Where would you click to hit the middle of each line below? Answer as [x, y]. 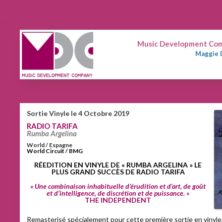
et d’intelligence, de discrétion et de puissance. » [118, 193]
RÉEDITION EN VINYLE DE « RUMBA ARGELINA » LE [118, 165]
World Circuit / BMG [55, 151]
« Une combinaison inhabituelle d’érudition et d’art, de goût [118, 186]
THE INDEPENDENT [118, 200]
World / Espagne [50, 145]
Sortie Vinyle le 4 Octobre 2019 [78, 113]
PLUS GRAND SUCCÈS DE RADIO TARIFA [118, 172]
